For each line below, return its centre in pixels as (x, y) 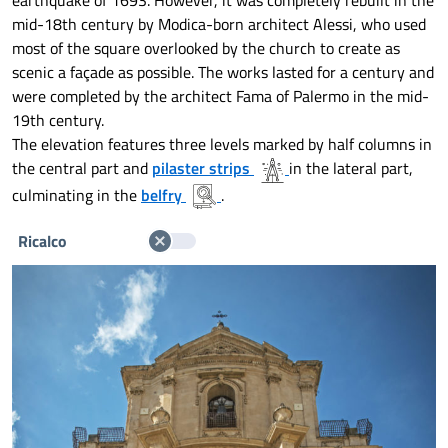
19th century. (58, 120)
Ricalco (44, 241)
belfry (161, 194)
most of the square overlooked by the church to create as (206, 48)
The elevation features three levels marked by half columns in (222, 144)
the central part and (82, 168)
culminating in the (76, 194)
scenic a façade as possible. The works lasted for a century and (223, 72)
